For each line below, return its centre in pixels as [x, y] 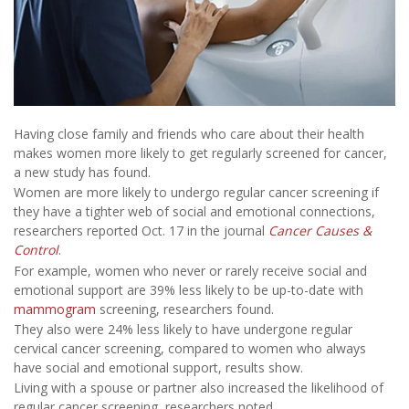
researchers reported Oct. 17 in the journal [141, 231]
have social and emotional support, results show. [158, 367]
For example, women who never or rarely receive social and [190, 270]
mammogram [55, 309]
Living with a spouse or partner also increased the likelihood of [199, 388]
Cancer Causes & [320, 231]
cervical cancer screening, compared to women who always [190, 348]
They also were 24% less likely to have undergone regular [183, 329]
